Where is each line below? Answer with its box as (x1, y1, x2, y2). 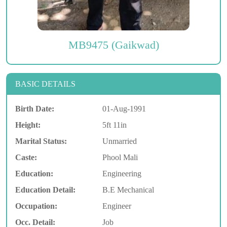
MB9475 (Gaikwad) (68, 39, 159, 51)
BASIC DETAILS (15, 79, 75, 88)
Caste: (15, 153, 37, 162)
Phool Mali (102, 153, 138, 162)
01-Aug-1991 (102, 104, 146, 113)
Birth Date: (15, 104, 54, 113)
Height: (15, 120, 41, 129)
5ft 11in (102, 120, 127, 129)
